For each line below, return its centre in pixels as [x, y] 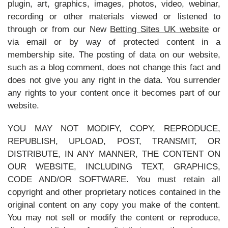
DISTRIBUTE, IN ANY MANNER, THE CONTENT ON [114, 154]
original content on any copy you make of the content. [114, 205]
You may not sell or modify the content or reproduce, [114, 218]
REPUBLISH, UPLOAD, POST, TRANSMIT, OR [114, 141]
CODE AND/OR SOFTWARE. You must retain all [114, 179]
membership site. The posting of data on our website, [114, 55]
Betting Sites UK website [160, 29]
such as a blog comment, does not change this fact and [114, 67]
